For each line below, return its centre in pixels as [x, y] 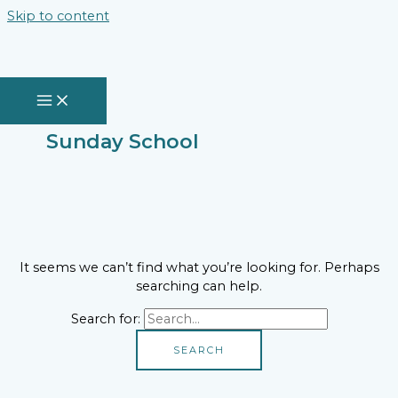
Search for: [105, 319]
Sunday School [122, 142]
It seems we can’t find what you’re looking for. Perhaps [199, 267]
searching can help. [199, 286]
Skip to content [58, 16]
